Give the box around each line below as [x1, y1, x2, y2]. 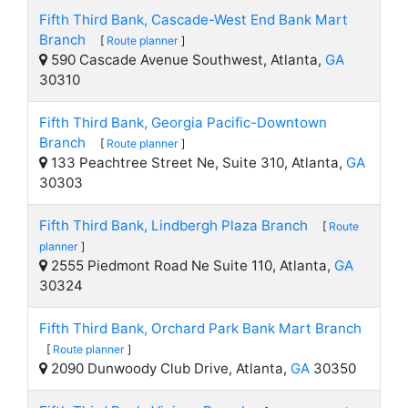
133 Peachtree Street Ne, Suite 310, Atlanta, [47, 154, 346, 171]
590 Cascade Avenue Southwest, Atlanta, [47, 51, 325, 68]
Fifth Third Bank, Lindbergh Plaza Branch [39, 217, 308, 234]
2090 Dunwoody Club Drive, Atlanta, [47, 360, 291, 377]
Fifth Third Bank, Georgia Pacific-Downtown [39, 114, 327, 131]
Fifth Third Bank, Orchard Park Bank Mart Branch [39, 320, 362, 337]
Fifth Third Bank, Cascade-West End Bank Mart [39, 11, 348, 28]
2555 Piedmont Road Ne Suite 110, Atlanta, [47, 257, 334, 274]
